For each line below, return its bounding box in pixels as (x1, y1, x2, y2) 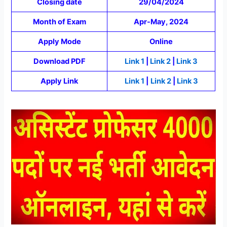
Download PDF (33, 56, 86, 66)
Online (149, 36, 173, 46)
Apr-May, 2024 (134, 17, 189, 26)
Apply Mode (37, 36, 81, 46)
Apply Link (41, 76, 79, 86)
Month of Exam (32, 17, 86, 26)
